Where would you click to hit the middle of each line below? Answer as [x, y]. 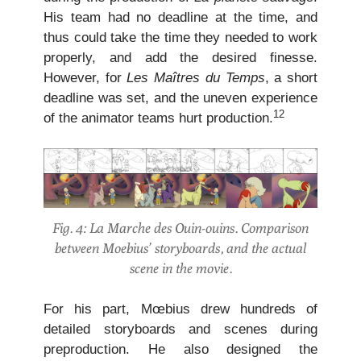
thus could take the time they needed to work [180, 37]
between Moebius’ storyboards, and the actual [180, 248]
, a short [291, 77]
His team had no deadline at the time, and [180, 17]
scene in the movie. [180, 268]
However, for [85, 77]
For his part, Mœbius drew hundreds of [180, 309]
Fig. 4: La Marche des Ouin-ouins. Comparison [180, 228]
